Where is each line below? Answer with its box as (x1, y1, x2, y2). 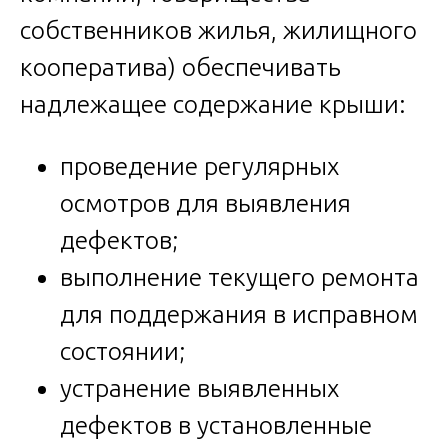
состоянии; (60, 336, 186, 365)
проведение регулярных (60, 151, 339, 180)
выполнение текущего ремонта (60, 262, 419, 291)
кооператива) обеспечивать (20, 52, 341, 81)
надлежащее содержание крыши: (20, 89, 406, 118)
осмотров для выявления (60, 188, 351, 217)
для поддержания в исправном (60, 299, 418, 328)
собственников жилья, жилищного (20, 15, 417, 44)
